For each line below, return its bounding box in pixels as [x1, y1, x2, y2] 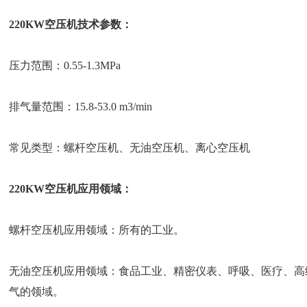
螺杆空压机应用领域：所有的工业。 [9, 224, 185, 236]
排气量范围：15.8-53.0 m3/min [9, 101, 153, 112]
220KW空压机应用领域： [9, 183, 133, 195]
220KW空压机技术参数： [9, 19, 133, 30]
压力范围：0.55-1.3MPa [9, 60, 121, 71]
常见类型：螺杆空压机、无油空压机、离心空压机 [9, 142, 251, 153]
